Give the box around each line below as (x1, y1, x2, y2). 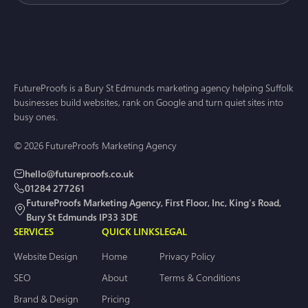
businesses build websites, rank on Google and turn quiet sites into (14, 95, 283, 109)
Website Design (14, 249, 78, 263)
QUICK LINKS (102, 224, 159, 238)
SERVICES (14, 224, 54, 238)
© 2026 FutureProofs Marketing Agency (14, 138, 177, 152)
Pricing (102, 291, 130, 305)
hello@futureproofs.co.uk (25, 166, 133, 180)
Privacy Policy (159, 249, 215, 263)
